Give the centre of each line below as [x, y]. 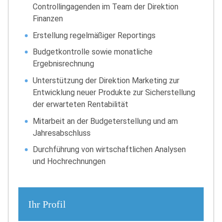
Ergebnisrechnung [64, 64]
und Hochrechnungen [69, 162]
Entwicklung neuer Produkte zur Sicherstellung [114, 93]
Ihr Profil [47, 204]
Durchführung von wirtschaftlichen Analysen [110, 150]
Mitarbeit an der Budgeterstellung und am [106, 121]
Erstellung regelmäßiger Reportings [94, 35]
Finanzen [48, 19]
